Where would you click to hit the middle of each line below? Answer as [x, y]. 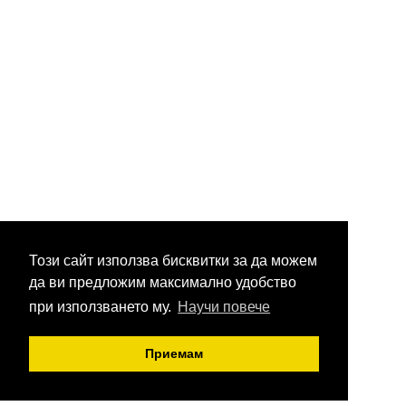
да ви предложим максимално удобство [163, 283]
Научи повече [224, 307]
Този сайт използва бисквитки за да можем [173, 261]
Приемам [174, 354]
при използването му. [102, 307]
